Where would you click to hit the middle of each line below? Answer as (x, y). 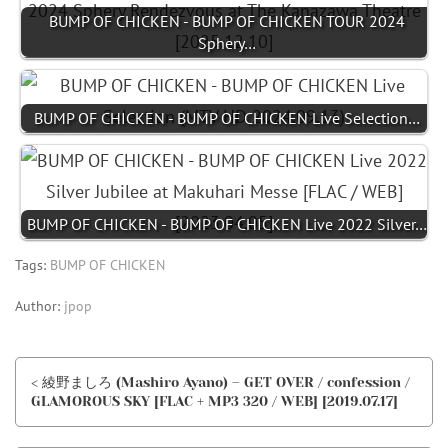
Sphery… (227, 43)
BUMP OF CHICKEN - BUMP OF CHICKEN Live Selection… (227, 118)
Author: (39, 306)
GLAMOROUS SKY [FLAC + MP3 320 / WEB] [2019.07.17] (214, 401)
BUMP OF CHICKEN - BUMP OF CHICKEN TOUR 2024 (227, 21)
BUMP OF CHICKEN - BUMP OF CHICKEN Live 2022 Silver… (227, 224)
